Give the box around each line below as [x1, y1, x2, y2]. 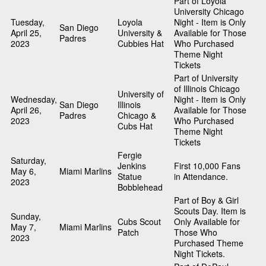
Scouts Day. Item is [174, 205, 246, 217]
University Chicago [174, 5, 244, 18]
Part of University [174, 72, 238, 84]
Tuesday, [11, 16, 45, 28]
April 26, [11, 104, 42, 116]
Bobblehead [118, 181, 163, 194]
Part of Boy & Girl [174, 194, 239, 207]
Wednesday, [11, 93, 57, 106]
